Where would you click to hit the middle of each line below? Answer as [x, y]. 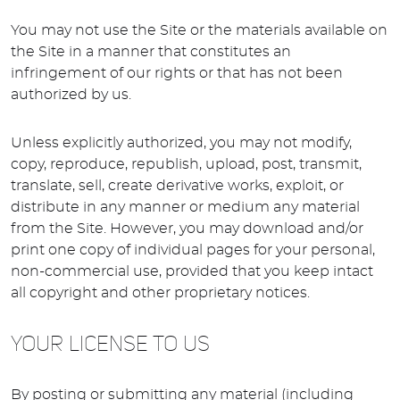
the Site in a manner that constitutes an [151, 52]
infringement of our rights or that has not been [177, 74]
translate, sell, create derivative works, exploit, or [177, 186]
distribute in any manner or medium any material [185, 208]
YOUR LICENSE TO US [110, 344]
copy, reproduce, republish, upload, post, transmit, [186, 165]
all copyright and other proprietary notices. [160, 293]
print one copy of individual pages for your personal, [193, 250]
